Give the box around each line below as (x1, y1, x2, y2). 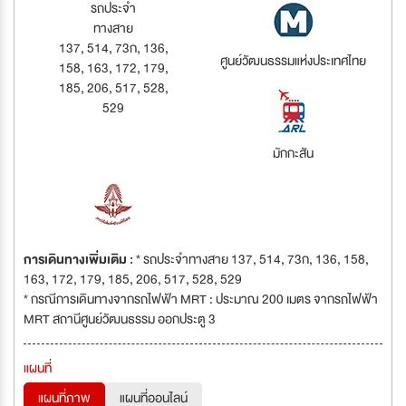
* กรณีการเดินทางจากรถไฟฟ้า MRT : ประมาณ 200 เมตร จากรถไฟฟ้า (24, 288, 378, 310)
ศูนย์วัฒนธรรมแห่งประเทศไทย (219, 50, 366, 72)
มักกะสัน (272, 142, 314, 164)
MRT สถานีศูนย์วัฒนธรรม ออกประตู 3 (24, 308, 216, 330)
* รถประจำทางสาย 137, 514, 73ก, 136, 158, (136, 248, 369, 270)
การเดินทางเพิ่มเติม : (24, 248, 136, 270)
